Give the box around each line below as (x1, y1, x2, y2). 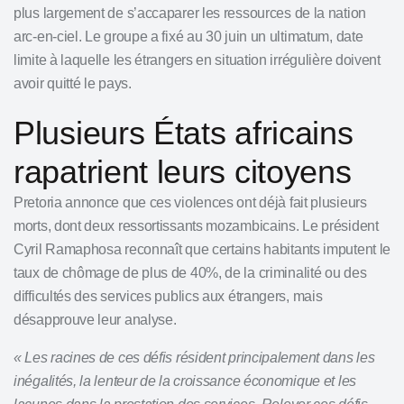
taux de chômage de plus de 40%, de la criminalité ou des (14, 265, 367, 280)
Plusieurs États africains (14, 115, 353, 151)
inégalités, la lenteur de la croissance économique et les (14, 373, 356, 389)
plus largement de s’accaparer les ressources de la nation (14, 5, 366, 21)
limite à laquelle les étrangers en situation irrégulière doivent (14, 52, 381, 68)
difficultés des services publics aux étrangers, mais (14, 289, 323, 304)
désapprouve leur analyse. (14, 312, 177, 327)
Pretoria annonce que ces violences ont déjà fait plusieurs (14, 195, 367, 210)
